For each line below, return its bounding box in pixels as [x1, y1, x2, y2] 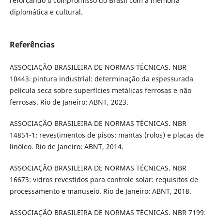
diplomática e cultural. [9, 7, 83, 16]
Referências [9, 39, 55, 50]
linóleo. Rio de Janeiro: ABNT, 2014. [9, 142, 124, 152]
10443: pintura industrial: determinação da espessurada [9, 74, 193, 84]
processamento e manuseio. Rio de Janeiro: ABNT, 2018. [9, 186, 191, 196]
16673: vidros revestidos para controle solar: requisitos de [9, 175, 198, 185]
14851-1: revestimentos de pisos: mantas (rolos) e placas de [9, 130, 204, 140]
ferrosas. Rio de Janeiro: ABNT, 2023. [9, 97, 128, 107]
